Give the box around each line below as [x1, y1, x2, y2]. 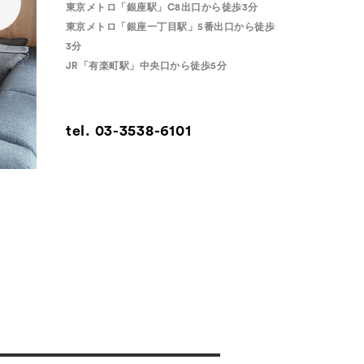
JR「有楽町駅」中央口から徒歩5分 [66, 61, 227, 71]
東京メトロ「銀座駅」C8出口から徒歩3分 [66, 2, 258, 12]
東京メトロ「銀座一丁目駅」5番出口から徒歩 [66, 22, 275, 32]
